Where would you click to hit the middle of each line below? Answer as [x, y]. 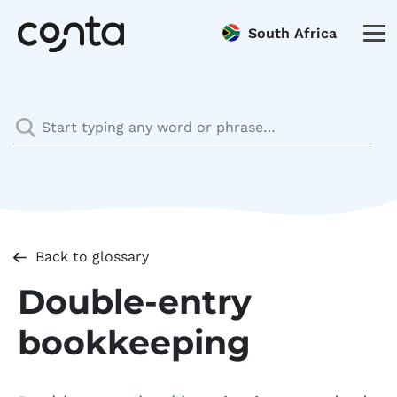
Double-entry [135, 302]
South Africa [292, 33]
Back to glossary [92, 257]
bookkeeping [134, 343]
